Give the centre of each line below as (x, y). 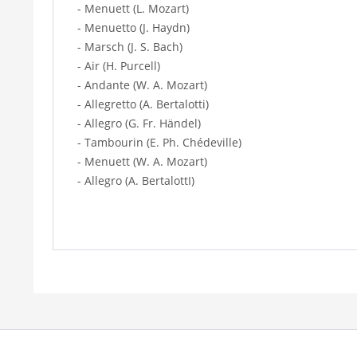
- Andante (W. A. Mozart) (142, 84)
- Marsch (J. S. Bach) (130, 46)
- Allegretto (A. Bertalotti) (143, 104)
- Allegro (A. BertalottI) (136, 180)
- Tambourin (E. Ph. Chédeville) (159, 142)
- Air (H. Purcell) (119, 65)
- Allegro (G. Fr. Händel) (139, 123)
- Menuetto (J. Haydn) (133, 27)
